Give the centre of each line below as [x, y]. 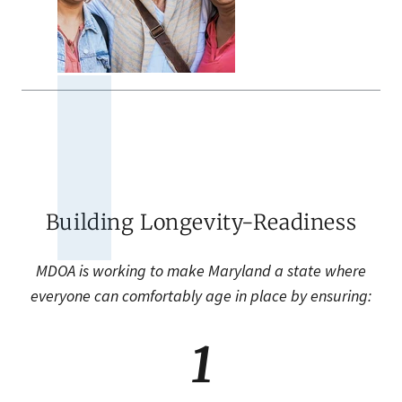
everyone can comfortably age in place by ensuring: [201, 296]
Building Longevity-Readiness [201, 223]
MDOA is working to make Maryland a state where [201, 271]
